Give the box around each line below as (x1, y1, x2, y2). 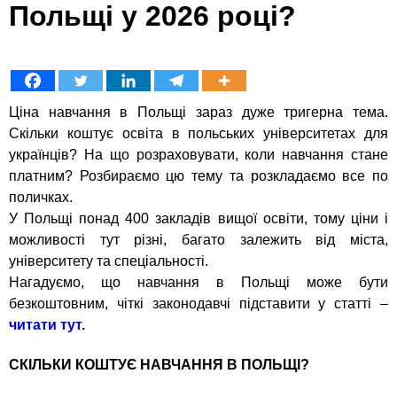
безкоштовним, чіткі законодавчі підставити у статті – (9, 295, 388, 311)
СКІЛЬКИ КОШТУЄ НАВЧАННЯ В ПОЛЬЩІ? (9, 357, 309, 373)
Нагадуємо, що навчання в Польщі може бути (9, 274, 388, 290)
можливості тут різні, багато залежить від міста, (9, 231, 388, 247)
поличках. (9, 189, 73, 205)
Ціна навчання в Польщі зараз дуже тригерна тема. (9, 104, 388, 120)
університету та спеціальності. (9, 253, 208, 269)
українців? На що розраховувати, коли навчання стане (9, 146, 388, 162)
